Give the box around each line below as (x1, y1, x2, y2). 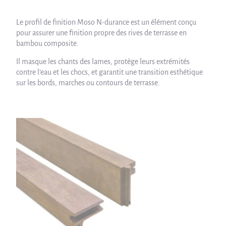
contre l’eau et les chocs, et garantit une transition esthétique (16, 68, 203, 76)
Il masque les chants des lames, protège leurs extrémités (16, 58, 190, 66)
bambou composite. (16, 39, 79, 47)
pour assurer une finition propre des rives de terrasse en (16, 29, 187, 37)
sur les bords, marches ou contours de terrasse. (16, 79, 160, 87)
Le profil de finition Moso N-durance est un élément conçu (16, 18, 197, 26)
